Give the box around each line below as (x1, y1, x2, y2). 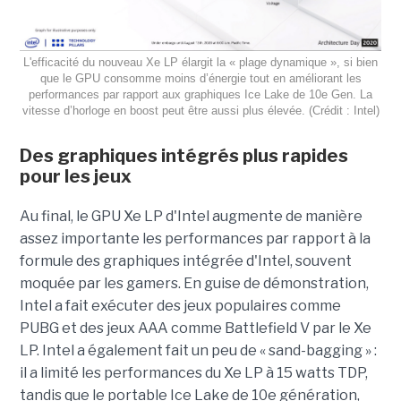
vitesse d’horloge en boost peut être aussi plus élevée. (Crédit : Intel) (21, 104, 380, 118)
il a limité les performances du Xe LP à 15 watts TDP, (19, 364, 368, 382)
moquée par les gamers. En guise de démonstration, (19, 275, 369, 293)
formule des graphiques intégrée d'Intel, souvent (19, 252, 352, 270)
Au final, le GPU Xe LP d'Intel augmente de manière (19, 208, 363, 226)
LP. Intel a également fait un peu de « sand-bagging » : (19, 342, 377, 360)
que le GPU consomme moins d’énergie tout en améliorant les (39, 72, 362, 86)
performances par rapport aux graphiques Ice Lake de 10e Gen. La (29, 88, 372, 102)
